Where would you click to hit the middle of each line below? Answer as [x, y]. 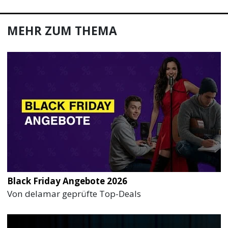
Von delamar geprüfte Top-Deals [74, 193]
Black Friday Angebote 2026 [67, 181]
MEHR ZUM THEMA [62, 31]
